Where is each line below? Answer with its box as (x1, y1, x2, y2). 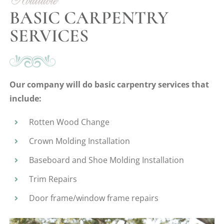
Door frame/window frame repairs (28, 192, 158, 203)
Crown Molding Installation (28, 135, 130, 146)
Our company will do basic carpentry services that (9, 79, 209, 90)
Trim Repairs (28, 173, 77, 184)
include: (9, 93, 42, 104)
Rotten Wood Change (28, 116, 109, 127)
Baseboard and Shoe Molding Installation (28, 154, 184, 165)
